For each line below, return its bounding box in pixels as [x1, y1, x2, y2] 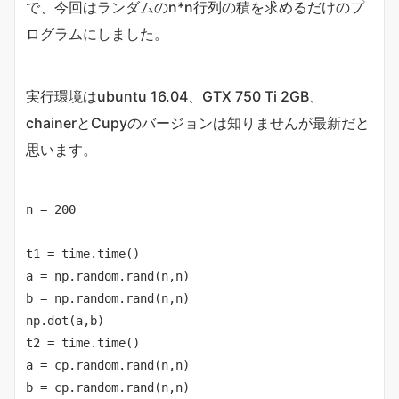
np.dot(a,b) [26, 313, 104, 329]
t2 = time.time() [26, 336, 140, 351]
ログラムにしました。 [26, 25, 168, 44]
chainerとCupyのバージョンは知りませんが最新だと [26, 114, 370, 133]
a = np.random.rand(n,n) [26, 269, 190, 284]
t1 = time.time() [26, 247, 140, 262]
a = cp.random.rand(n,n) [26, 358, 190, 373]
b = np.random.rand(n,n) [26, 291, 190, 306]
